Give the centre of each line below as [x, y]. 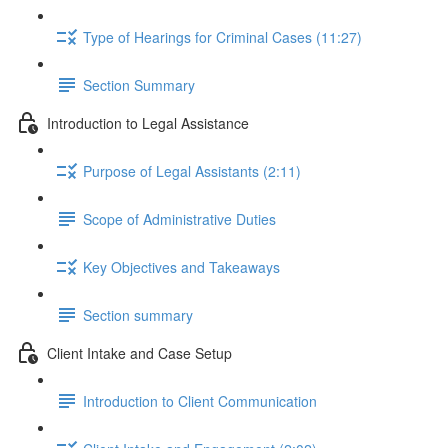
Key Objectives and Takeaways [181, 266]
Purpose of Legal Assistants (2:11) [192, 170]
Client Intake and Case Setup [139, 352]
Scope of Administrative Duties [179, 218]
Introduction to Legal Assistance [148, 122]
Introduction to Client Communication [200, 400]
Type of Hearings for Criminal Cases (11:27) [222, 36]
